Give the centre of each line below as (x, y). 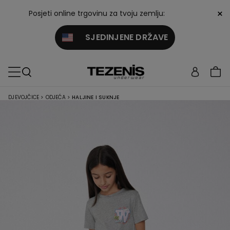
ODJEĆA (55, 97)
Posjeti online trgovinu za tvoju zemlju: (97, 13)
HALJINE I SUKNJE (96, 97)
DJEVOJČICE (24, 97)
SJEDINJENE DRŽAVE (120, 37)
